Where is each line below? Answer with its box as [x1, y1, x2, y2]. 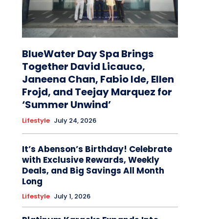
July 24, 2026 [53, 116, 96, 126]
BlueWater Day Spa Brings [22, 47, 153, 61]
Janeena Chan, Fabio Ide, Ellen [22, 72, 174, 87]
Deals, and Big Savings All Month [22, 165, 164, 177]
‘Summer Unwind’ [22, 98, 111, 112]
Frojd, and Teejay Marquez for [22, 85, 172, 99]
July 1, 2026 [53, 192, 90, 201]
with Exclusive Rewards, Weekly [22, 154, 159, 166]
